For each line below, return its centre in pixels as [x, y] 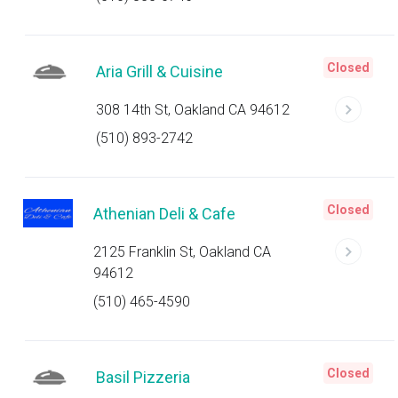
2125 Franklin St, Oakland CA [182, 252]
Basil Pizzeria [143, 377]
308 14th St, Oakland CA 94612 [193, 110]
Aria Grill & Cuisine [159, 72]
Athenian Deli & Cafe [164, 214]
